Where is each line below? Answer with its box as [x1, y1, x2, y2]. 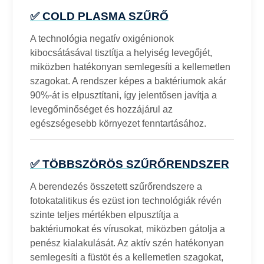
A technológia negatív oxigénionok [30, 33, 174, 44]
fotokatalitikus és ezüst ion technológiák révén [30, 195, 222, 206]
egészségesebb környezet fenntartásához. [30, 118, 206, 128]
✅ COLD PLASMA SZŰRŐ [30, 10, 169, 22]
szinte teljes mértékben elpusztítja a [30, 209, 179, 220]
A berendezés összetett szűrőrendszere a [30, 181, 202, 192]
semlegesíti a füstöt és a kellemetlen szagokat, [30, 252, 223, 262]
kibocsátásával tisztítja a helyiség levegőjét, [30, 47, 212, 58]
